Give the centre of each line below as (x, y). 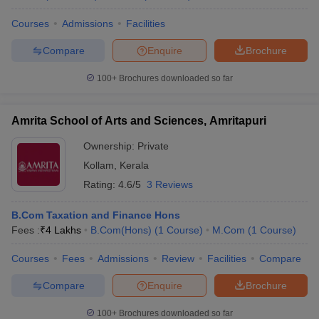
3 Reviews (170, 184)
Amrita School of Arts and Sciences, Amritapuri (139, 121)
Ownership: (110, 146)
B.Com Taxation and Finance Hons (96, 215)
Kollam (99, 165)
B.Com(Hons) (121, 230)
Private (153, 146)
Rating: (101, 184)
